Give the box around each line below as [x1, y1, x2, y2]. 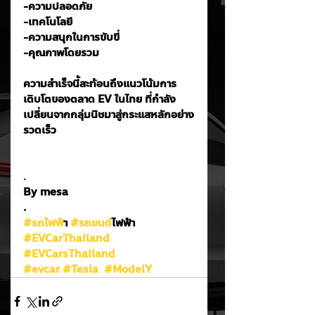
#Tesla [63, 261, 98, 278]
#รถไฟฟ [23, 214, 63, 231]
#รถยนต [70, 214, 112, 231]
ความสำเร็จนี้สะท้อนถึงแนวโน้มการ [23, 75, 176, 92]
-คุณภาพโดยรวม [23, 44, 99, 61]
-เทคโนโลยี [23, 13, 72, 30]
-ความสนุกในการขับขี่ [23, 29, 120, 46]
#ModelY [104, 261, 152, 278]
